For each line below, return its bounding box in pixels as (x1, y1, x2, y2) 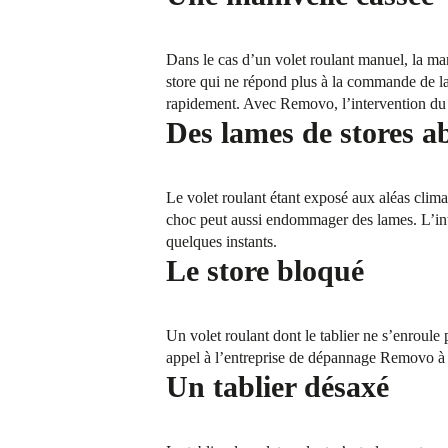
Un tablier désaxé (166, 370, 390, 404)
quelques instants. (166, 233, 278, 251)
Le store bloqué (166, 254, 365, 288)
